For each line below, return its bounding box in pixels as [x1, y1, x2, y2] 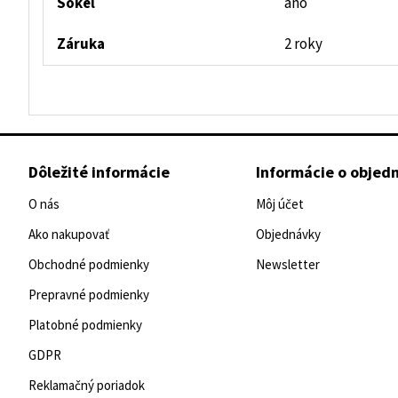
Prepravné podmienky [28, 286, 149, 304]
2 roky [284, 34, 322, 56]
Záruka [57, 34, 105, 56]
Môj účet [256, 195, 304, 213]
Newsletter [256, 256, 320, 274]
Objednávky [256, 226, 321, 243]
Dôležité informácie [28, 162, 170, 183]
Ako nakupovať [28, 226, 109, 243]
